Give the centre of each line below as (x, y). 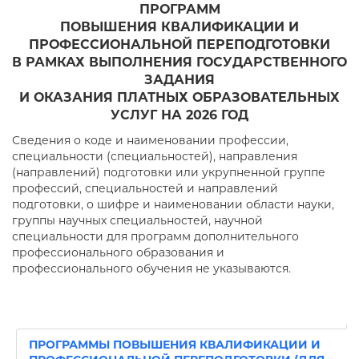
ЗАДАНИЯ (179, 80)
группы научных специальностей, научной (137, 220)
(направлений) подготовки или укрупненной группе (169, 172)
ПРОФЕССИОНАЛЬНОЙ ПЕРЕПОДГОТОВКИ (179, 44)
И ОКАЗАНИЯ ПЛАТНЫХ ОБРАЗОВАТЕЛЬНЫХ (179, 97)
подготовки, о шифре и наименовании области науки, (173, 204)
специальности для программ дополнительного (155, 236)
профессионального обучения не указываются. (151, 268)
